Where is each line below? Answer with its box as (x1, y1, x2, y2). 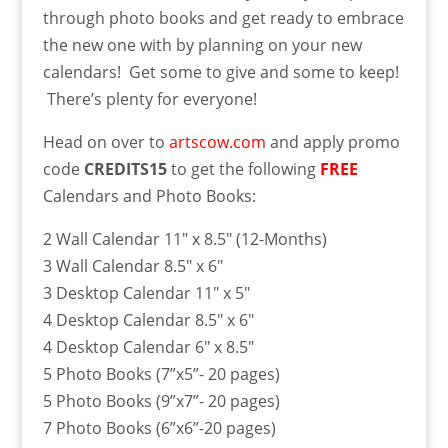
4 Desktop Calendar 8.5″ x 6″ (42, 308, 254, 331)
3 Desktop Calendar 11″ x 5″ (42, 281, 250, 304)
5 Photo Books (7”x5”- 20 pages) (42, 362, 280, 385)
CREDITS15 (83, 157, 171, 180)
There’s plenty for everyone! (42, 87, 257, 110)
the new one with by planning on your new (42, 33, 362, 56)
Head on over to (42, 130, 169, 153)
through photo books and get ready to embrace (42, 6, 404, 29)
